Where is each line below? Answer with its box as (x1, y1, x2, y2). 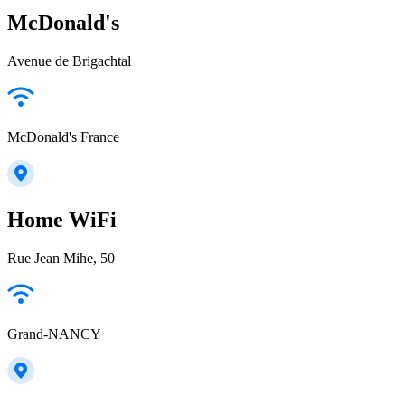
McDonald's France (7, 128, 119, 145)
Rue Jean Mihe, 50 (7, 250, 115, 267)
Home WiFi (7, 208, 117, 232)
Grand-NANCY (7, 326, 101, 343)
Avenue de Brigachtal (7, 52, 131, 69)
